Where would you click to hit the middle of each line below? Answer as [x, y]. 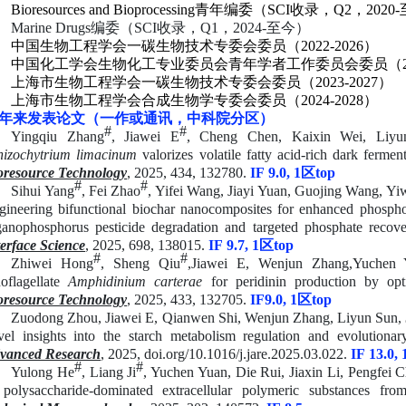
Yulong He [43, 372]
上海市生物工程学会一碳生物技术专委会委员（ [163, 82]
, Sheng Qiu [140, 263]
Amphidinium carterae [135, 281]
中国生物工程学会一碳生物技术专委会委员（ [156, 45]
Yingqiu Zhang [58, 136]
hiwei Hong [57, 263]
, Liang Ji [109, 372]
